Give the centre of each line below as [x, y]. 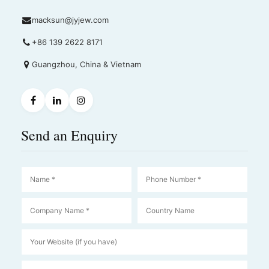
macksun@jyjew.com [70, 20]
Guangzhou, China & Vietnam [86, 64]
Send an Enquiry [69, 135]
